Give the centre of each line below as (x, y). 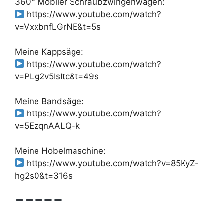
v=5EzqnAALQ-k (47, 126)
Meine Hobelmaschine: (60, 151)
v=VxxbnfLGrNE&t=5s (58, 27)
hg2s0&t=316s (44, 175)
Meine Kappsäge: (49, 52)
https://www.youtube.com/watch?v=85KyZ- (112, 163)
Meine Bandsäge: (49, 101)
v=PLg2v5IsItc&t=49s (57, 76)
